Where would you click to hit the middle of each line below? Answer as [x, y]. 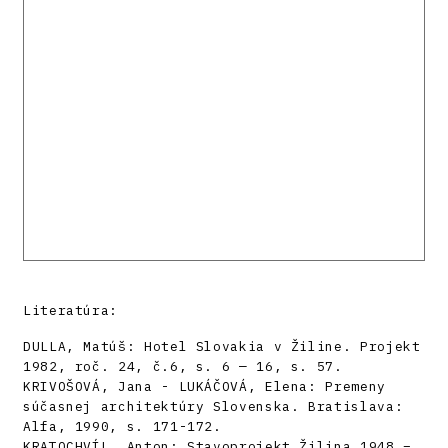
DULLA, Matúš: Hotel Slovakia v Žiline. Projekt [222, 346]
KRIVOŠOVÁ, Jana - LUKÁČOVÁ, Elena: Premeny [204, 386]
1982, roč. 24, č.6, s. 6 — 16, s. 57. [183, 366]
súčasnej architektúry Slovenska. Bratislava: [213, 406]
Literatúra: [71, 310]
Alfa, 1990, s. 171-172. [122, 426]
